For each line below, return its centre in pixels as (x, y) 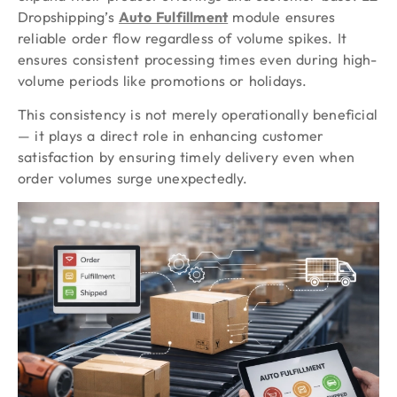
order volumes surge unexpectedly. (133, 179)
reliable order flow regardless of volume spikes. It (183, 39)
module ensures (282, 17)
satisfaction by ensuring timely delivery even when (187, 157)
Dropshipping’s (68, 17)
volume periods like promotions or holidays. (163, 81)
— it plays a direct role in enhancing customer (171, 136)
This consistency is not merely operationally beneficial (198, 115)
